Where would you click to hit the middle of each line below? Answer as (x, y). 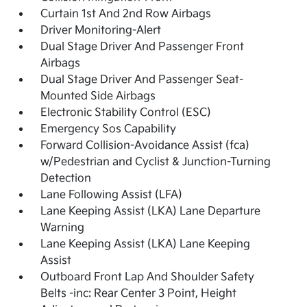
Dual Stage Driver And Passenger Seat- (142, 80)
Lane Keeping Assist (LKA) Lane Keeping (146, 245)
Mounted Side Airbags (98, 97)
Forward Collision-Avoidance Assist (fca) (145, 146)
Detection (66, 179)
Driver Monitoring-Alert (101, 31)
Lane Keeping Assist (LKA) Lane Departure (151, 212)
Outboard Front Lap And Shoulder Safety (148, 278)
